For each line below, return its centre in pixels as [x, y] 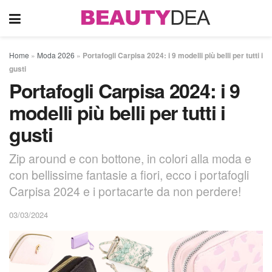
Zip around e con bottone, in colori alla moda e [130, 158]
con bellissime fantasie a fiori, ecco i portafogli [129, 174]
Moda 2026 [56, 55]
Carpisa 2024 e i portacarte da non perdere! [125, 191]
